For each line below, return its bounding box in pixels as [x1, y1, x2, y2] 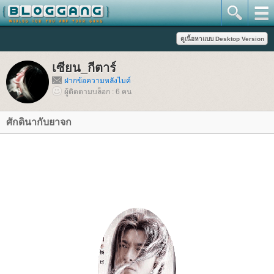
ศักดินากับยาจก [6, 117, 72, 127]
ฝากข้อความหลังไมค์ [64, 76, 131, 85]
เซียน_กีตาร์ [52, 61, 116, 75]
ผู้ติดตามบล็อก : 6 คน [64, 87, 131, 96]
